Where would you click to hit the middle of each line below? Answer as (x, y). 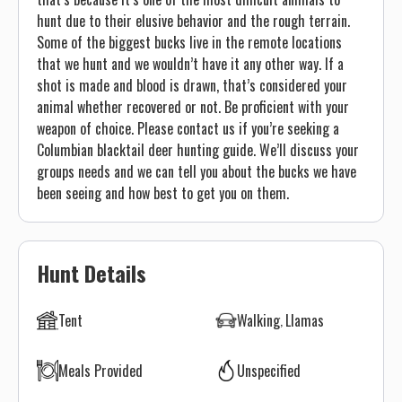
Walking (258, 320)
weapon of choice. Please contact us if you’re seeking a (188, 128)
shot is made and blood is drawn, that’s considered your (192, 85)
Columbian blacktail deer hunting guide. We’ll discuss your (198, 150)
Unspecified (269, 371)
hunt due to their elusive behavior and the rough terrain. (193, 21)
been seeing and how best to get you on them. (163, 193)
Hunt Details (92, 273)
